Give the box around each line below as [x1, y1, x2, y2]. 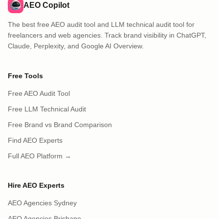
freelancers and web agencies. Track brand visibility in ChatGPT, [8, 31, 206, 39]
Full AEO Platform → [8, 152, 71, 160]
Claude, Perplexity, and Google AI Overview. [8, 42, 144, 50]
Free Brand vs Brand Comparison [8, 121, 112, 129]
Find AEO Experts [8, 136, 63, 144]
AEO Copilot [23, 1, 69, 9]
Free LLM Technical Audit [8, 105, 86, 113]
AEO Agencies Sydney [8, 199, 77, 207]
